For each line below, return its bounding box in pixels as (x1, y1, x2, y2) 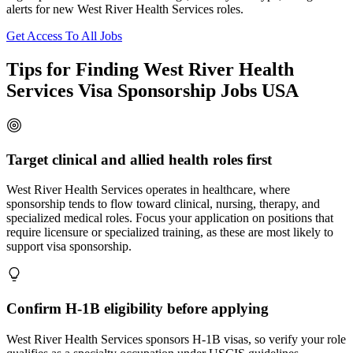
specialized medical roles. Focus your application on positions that (6, 211, 333, 225)
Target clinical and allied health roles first (6, 150, 272, 168)
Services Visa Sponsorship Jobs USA (6, 80, 299, 102)
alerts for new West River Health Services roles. (6, 2, 243, 17)
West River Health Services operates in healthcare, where (6, 183, 290, 197)
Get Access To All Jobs (6, 29, 122, 43)
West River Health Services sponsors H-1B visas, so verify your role (6, 332, 346, 346)
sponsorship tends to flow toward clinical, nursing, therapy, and (6, 197, 320, 211)
